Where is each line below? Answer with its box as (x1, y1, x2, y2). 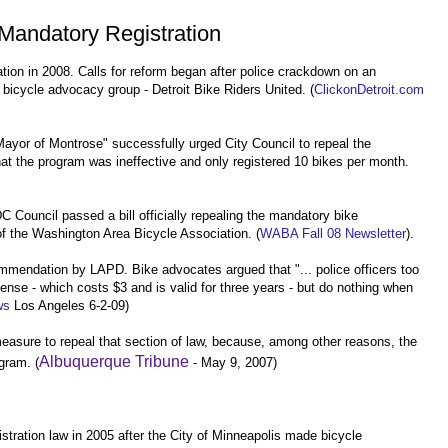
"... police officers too (291, 261, 419, 277)
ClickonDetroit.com (314, 81, 424, 97)
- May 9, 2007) (189, 354, 277, 370)
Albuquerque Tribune (39, 352, 189, 370)
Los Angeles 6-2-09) (10, 297, 129, 313)
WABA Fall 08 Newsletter (260, 225, 406, 241)
